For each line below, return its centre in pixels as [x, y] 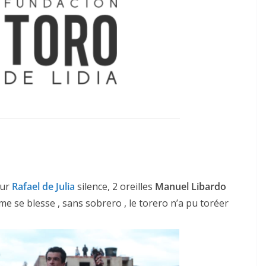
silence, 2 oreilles [115, 186]
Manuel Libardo [191, 186]
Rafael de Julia [43, 186]
